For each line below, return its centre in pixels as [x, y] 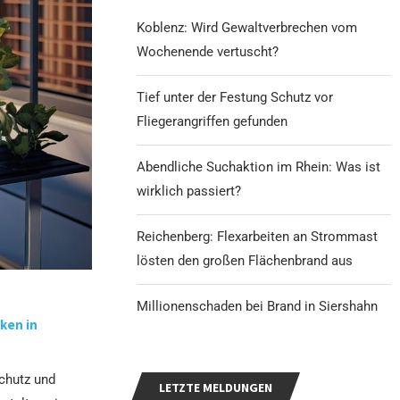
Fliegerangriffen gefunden [212, 121]
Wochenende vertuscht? [208, 51]
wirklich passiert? [189, 191]
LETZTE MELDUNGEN [216, 387]
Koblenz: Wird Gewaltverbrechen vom [247, 27]
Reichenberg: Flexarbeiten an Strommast [258, 236]
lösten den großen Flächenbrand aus [245, 260]
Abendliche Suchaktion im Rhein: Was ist [259, 167]
